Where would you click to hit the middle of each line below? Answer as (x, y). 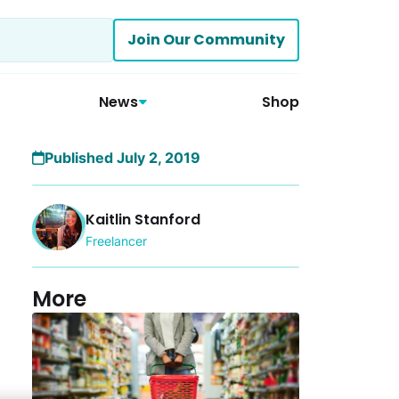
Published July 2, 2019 (122, 158)
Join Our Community (206, 40)
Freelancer (116, 240)
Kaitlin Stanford (143, 219)
